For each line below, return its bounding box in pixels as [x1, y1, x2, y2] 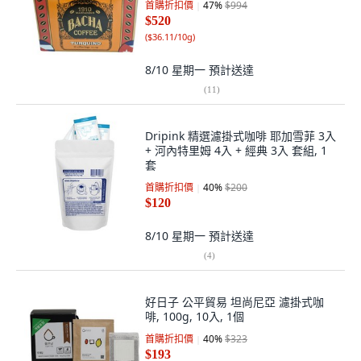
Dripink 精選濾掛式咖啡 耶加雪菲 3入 [145, 128, 336, 143]
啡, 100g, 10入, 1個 [145, 309, 244, 324]
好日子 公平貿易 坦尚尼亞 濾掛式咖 [145, 294, 324, 309]
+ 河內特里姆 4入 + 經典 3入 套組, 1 [145, 143, 327, 158]
